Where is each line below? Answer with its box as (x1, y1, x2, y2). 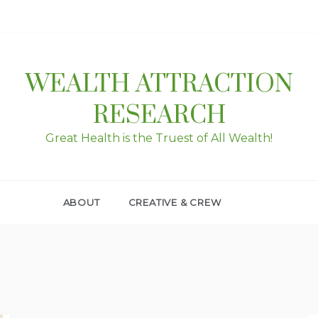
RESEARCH (92, 100, 226, 131)
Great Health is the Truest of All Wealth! (45, 131, 273, 145)
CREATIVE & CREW (128, 197, 221, 208)
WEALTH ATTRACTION (25, 69, 293, 100)
